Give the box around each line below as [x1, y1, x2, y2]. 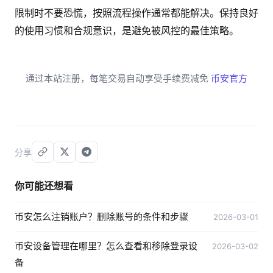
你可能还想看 [15, 180, 73, 192]
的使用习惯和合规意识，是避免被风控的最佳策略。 [15, 24, 239, 37]
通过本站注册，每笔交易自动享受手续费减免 [26, 73, 211, 84]
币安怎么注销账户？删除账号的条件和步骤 [15, 211, 188, 222]
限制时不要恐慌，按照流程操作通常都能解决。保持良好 [15, 7, 258, 19]
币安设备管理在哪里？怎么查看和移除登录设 [15, 240, 197, 252]
